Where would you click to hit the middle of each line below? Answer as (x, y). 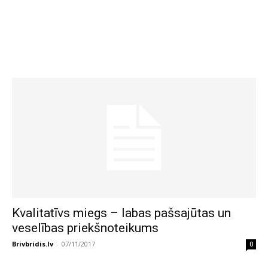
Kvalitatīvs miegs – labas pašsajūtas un (121, 213)
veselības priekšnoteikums (85, 228)
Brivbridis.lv (33, 244)
